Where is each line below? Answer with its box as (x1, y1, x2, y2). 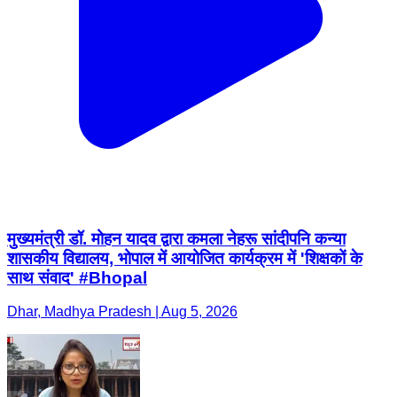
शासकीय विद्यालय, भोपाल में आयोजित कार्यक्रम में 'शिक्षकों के (7, 248, 362, 268)
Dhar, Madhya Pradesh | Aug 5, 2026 (7, 304, 237, 320)
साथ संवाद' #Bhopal (7, 268, 147, 287)
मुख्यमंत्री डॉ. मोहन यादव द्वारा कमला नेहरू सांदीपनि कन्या (7, 229, 346, 248)
